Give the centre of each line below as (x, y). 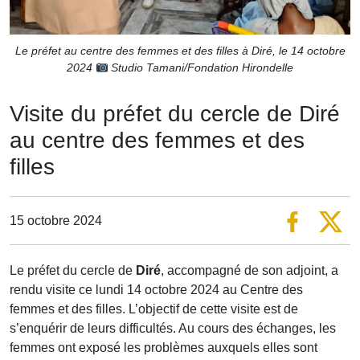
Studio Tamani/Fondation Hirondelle (201, 68)
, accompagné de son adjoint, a (250, 271)
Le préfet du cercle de (73, 271)
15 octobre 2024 (56, 220)
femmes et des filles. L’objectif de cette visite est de (154, 309)
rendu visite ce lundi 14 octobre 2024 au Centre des (156, 290)
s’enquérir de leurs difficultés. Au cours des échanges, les (173, 329)
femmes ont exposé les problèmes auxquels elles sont (164, 348)
